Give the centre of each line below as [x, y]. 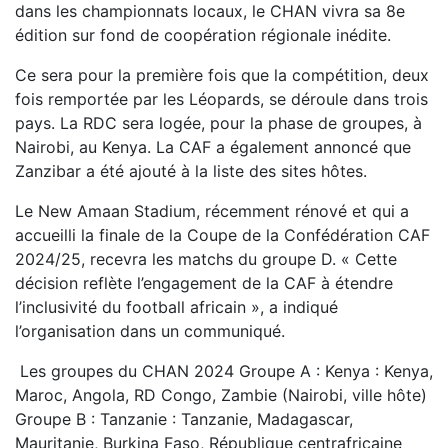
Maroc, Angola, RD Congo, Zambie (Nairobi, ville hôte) [221, 395]
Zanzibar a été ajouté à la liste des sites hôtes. [191, 171]
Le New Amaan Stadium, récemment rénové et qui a [212, 211]
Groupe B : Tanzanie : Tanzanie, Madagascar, [184, 419]
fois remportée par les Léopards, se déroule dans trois [221, 99]
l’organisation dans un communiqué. [150, 331]
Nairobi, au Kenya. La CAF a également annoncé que [213, 147]
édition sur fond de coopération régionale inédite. [203, 35]
